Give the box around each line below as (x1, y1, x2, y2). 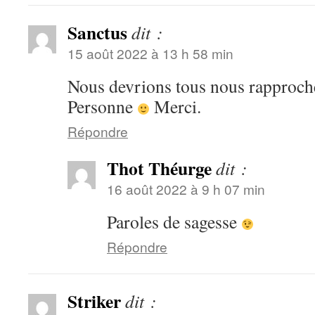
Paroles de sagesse (107, 210, 241, 233)
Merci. (150, 94, 202, 118)
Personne (67, 94, 137, 118)
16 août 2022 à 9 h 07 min (107, 179, 265, 198)
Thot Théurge (107, 155, 212, 181)
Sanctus (67, 19, 127, 46)
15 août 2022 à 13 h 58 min (67, 44, 233, 63)
